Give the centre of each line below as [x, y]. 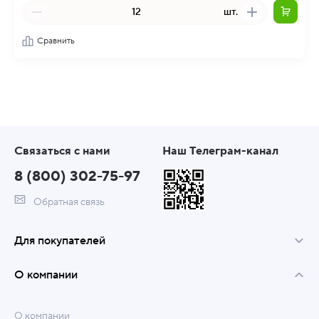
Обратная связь [68, 202]
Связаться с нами [62, 151]
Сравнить [56, 41]
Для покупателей [60, 241]
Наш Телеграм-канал [220, 151]
